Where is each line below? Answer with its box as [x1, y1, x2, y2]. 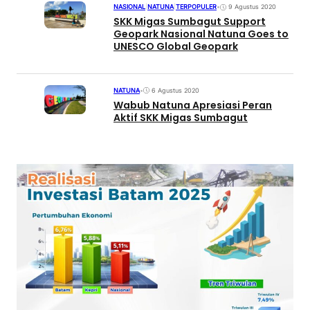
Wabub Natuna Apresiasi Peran [113, 98, 272, 113]
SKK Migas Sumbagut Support [113, 15, 266, 29]
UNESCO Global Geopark [113, 39, 238, 54]
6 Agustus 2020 [152, 86, 199, 95]
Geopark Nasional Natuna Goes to [113, 27, 289, 42]
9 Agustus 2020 [228, 3, 276, 11]
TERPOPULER [176, 2, 217, 10]
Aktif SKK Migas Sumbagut [113, 111, 248, 125]
